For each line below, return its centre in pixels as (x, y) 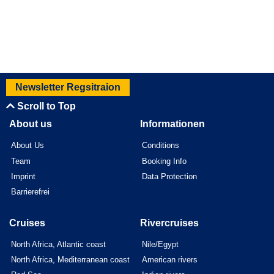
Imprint (24, 176)
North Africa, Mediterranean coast (71, 260)
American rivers (170, 260)
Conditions (161, 146)
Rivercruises (169, 223)
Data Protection (170, 176)
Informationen (172, 124)
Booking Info (165, 161)
